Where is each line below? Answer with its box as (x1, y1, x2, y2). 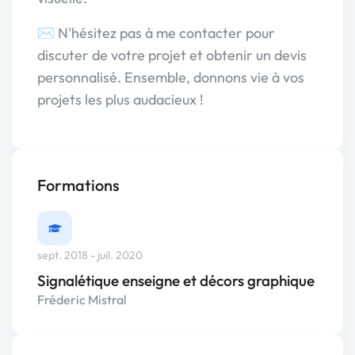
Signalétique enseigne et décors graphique (37, 271, 315, 291)
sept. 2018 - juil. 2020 (37, 248, 143, 263)
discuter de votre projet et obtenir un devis (37, 46, 307, 64)
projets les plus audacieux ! (37, 90, 204, 109)
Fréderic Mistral (37, 292, 127, 308)
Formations (37, 175, 120, 195)
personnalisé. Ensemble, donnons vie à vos (37, 68, 304, 86)
